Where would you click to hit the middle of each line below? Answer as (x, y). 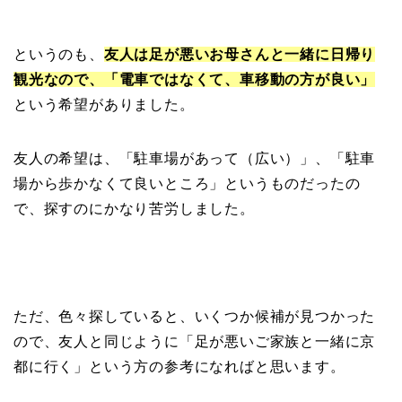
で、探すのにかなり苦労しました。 (134, 208)
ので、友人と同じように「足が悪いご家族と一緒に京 (195, 341)
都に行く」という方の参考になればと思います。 (179, 366)
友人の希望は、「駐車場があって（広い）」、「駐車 (195, 158)
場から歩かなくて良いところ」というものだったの (187, 183)
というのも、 (59, 54)
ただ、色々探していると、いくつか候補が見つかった (195, 316)
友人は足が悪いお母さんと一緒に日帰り (240, 54)
